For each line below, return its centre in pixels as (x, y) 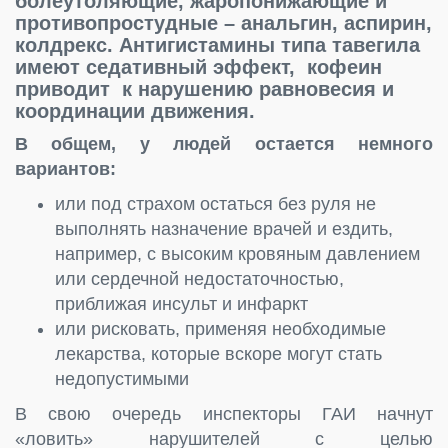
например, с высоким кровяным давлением (237, 253)
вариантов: (65, 168)
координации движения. (135, 110)
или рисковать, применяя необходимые (220, 328)
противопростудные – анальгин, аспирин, (223, 22)
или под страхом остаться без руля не (215, 203)
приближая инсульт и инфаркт (181, 303)
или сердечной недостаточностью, (199, 278)
